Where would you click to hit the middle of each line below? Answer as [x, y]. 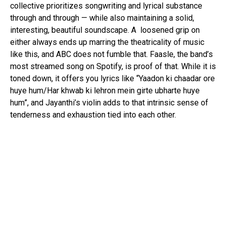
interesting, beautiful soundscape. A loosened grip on [105, 30]
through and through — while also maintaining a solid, [102, 18]
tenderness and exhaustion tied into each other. [94, 115]
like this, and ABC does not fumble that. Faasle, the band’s [111, 54]
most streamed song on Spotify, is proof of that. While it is [113, 66]
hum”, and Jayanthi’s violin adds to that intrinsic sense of [109, 102]
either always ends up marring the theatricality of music [107, 42]
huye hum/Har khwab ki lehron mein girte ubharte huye [105, 90]
